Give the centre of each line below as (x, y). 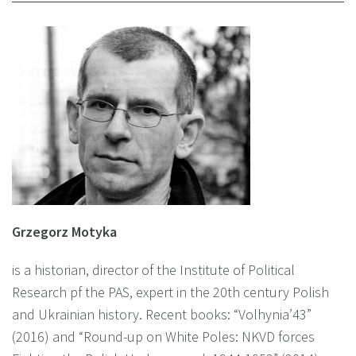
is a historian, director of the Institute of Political (153, 269)
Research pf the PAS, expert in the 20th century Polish (170, 292)
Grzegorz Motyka (64, 231)
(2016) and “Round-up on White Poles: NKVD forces (163, 336)
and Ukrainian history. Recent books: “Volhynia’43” (162, 314)
